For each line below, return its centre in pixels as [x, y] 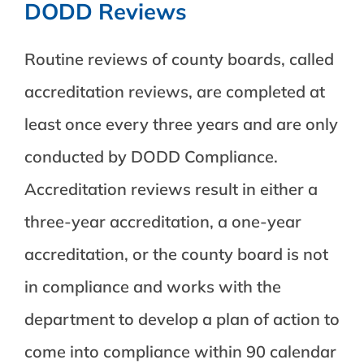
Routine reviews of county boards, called [179, 59]
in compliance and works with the [152, 286]
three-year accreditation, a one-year [162, 221]
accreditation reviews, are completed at [174, 91]
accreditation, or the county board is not [176, 254]
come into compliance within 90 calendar [180, 351]
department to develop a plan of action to [182, 319]
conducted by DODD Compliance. [151, 156]
